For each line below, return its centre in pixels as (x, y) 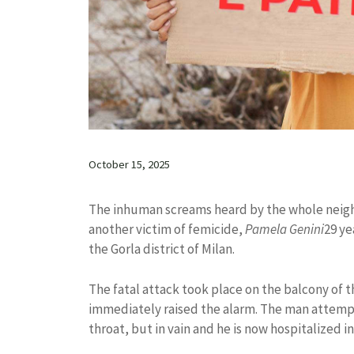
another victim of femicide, (167, 230)
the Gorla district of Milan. (162, 249)
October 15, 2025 (129, 165)
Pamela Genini (284, 230)
